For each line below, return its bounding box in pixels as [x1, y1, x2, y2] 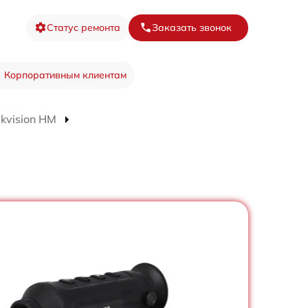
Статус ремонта [47, 21, 120, 34]
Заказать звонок [152, 21, 232, 34]
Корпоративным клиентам [3, 69, 126, 82]
